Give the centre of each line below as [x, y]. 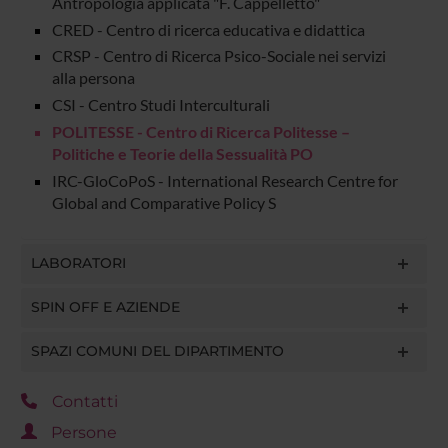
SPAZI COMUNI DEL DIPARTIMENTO [157, 350]
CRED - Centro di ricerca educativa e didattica [208, 29]
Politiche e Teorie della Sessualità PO [182, 153]
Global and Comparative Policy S [163, 202]
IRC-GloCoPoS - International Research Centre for [224, 180]
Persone [83, 433]
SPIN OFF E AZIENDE [105, 306]
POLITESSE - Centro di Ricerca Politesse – [200, 131]
